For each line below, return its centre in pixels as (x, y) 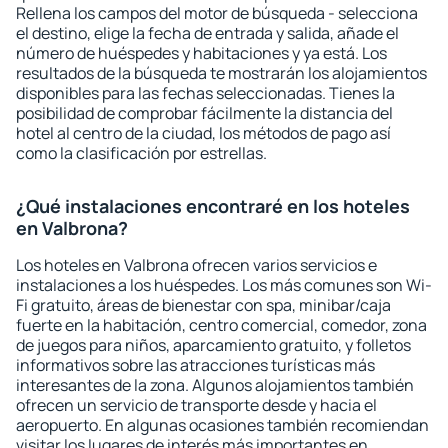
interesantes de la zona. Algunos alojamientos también (215, 385)
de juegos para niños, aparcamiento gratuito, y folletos (213, 345)
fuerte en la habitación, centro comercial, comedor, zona (221, 325)
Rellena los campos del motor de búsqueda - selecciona (217, 13)
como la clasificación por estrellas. (141, 153)
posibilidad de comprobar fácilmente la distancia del (204, 113)
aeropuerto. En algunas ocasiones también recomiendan (222, 425)
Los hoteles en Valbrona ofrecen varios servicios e (196, 265)
